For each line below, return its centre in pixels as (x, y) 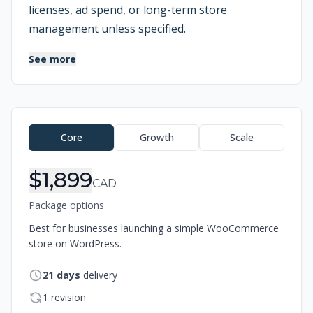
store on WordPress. (75, 243)
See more (52, 59)
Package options (66, 205)
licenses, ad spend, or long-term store (128, 10)
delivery (100, 275)
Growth (156, 137)
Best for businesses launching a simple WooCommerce (154, 228)
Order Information (89, 116)
